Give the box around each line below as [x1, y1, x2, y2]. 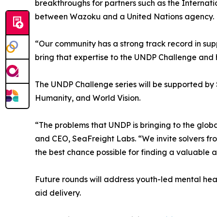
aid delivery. [35, 188, 81, 198]
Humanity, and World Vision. [35, 93, 140, 103]
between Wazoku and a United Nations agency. [35, 12, 214, 22]
